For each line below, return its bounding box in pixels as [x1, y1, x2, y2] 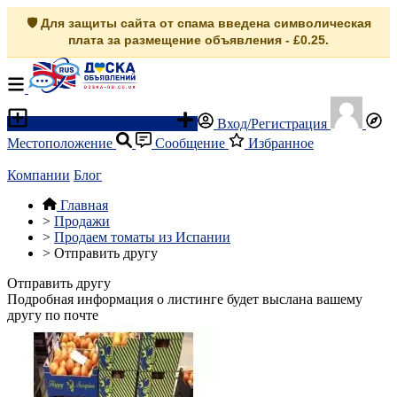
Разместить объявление [28, 116, 176, 131]
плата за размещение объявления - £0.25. [68, 33, 329, 47]
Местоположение [7, 136, 116, 151]
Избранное [245, 136, 314, 151]
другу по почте [7, 307, 98, 323]
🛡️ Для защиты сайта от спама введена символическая [26, 16, 371, 30]
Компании [7, 167, 70, 183]
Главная [60, 198, 108, 213]
